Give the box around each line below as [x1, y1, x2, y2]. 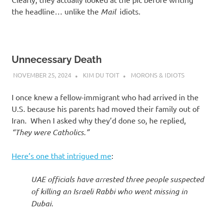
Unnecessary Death [12, 54, 102, 66]
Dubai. [31, 198, 53, 208]
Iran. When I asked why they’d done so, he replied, [12, 115, 186, 125]
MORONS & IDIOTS [130, 70, 185, 79]
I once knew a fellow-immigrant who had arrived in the [12, 92, 199, 102]
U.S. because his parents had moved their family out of [12, 103, 200, 113]
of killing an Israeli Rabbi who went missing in [31, 186, 187, 196]
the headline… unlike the [12, 6, 101, 16]
